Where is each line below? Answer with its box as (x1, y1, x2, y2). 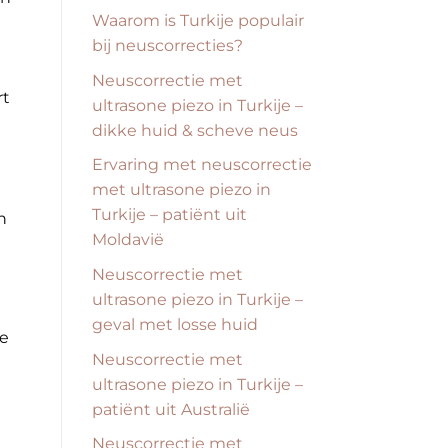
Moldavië (92, 230, 164, 250)
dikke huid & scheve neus (92, 120, 298, 140)
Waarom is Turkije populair (92, 11, 304, 31)
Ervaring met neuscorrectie (92, 155, 312, 175)
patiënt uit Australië (92, 399, 250, 419)
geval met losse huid (92, 314, 258, 334)
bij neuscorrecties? (92, 36, 243, 56)
